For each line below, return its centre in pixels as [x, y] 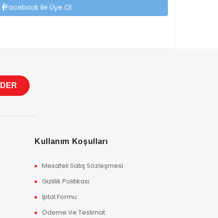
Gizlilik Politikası [65, 181]
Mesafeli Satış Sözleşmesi [82, 166]
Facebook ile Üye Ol [38, 7]
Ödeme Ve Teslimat [73, 212]
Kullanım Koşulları [71, 141]
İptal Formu [59, 197]
